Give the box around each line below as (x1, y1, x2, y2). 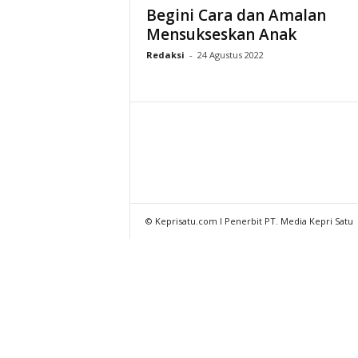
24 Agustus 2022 (197, 49, 264, 61)
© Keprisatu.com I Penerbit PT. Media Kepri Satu (145, 215, 353, 227)
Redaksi (145, 49, 185, 61)
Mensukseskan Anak (145, 24, 296, 45)
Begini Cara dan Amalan (145, 5, 326, 26)
